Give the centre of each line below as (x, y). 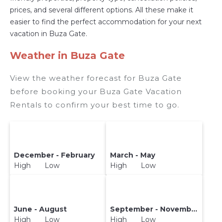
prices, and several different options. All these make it (102, 10)
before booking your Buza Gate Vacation (96, 92)
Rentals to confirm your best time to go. (95, 105)
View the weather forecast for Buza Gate (96, 78)
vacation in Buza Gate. (49, 34)
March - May (133, 155)
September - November (194, 209)
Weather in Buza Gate (67, 56)
